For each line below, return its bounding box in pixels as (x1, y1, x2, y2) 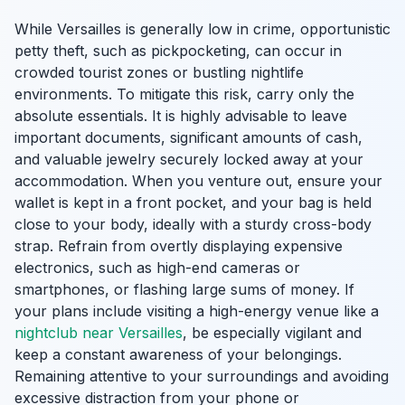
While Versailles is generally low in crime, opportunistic (14, 20, 391, 38)
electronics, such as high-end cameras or (14, 259, 300, 277)
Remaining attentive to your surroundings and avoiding (14, 367, 389, 385)
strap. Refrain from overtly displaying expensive (14, 237, 343, 255)
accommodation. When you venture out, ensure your (14, 172, 382, 190)
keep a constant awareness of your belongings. (14, 345, 342, 363)
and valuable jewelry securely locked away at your (14, 150, 363, 168)
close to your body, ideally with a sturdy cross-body (14, 215, 372, 233)
